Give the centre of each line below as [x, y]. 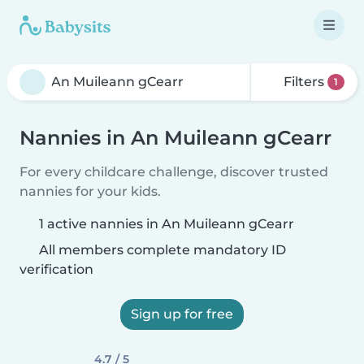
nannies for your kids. [90, 191]
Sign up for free [182, 314]
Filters [304, 82]
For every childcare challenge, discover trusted [174, 172]
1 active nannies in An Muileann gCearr [167, 224]
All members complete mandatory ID [161, 250]
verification [56, 269]
